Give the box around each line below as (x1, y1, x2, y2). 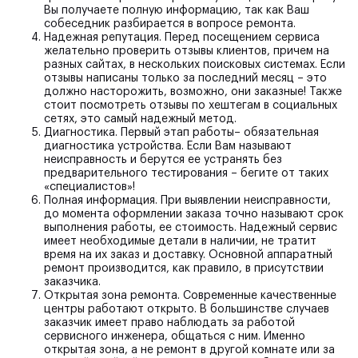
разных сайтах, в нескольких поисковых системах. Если (44, 58, 345, 70)
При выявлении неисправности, (157, 194, 331, 206)
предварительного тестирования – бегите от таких (44, 167, 328, 179)
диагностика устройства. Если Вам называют (44, 140, 292, 152)
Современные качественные (180, 289, 336, 301)
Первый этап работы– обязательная (117, 126, 319, 138)
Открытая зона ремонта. (44, 289, 180, 301)
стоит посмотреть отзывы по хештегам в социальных (44, 99, 337, 111)
